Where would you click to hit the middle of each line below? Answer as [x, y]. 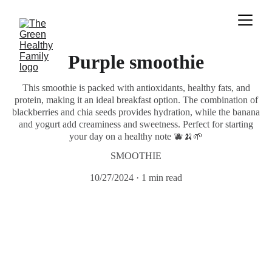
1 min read [162, 178]
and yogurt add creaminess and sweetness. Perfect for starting [136, 124]
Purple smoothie [136, 62]
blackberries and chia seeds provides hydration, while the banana [136, 112]
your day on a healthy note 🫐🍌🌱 [136, 136]
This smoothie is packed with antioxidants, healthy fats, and [136, 88]
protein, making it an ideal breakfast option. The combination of [136, 100]
